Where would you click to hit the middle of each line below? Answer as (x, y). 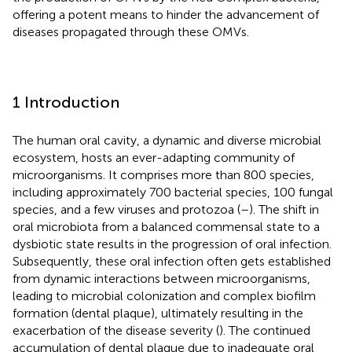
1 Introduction (66, 102)
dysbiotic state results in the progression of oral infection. (172, 244)
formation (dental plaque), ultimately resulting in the (158, 313)
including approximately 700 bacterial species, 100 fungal (173, 192)
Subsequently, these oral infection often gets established (172, 261)
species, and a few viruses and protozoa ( (126, 209)
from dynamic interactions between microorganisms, (161, 278)
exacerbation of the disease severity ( (116, 330)
